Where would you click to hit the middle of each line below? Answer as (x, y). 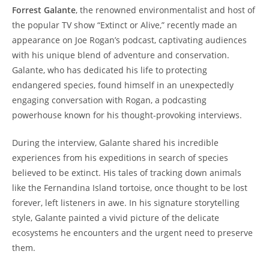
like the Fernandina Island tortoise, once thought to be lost (130, 188)
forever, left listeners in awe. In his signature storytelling (126, 203)
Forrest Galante (44, 10)
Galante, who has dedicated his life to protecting (110, 70)
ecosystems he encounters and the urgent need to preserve (132, 233)
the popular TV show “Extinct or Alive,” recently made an (125, 25)
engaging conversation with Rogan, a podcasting (109, 100)
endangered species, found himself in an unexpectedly (123, 85)
